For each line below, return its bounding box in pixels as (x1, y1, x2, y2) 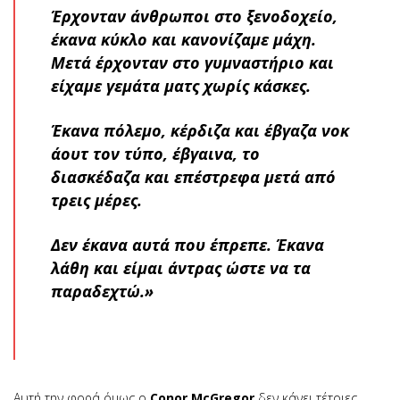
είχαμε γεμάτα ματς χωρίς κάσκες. (51, 75, 311, 96)
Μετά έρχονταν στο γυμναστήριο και (51, 52, 334, 73)
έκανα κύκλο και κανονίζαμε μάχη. (51, 29, 316, 50)
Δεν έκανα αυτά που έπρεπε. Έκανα (51, 234, 324, 255)
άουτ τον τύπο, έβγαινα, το (51, 143, 260, 164)
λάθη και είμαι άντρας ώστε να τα (51, 257, 311, 279)
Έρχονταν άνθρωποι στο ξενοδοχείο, (51, 5, 337, 27)
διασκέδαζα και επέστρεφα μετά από (51, 166, 336, 187)
